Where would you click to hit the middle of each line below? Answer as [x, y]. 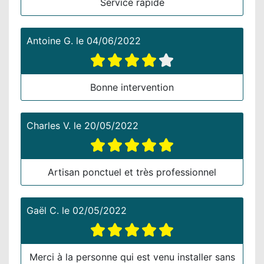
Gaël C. [43, 210]
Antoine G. [50, 40]
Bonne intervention [132, 87]
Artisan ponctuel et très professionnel [132, 172]
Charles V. [49, 125]
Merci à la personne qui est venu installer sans [132, 257]
